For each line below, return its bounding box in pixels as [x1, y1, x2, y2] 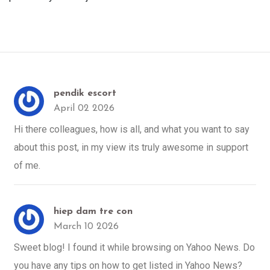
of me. [14, 159, 40, 171]
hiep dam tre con [54, 206, 133, 216]
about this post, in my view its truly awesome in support [14, 141, 248, 153]
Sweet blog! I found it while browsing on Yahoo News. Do [14, 241, 255, 253]
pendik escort [54, 88, 116, 98]
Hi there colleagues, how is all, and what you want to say [14, 123, 250, 135]
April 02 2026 [54, 103, 115, 113]
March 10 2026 [54, 221, 119, 231]
